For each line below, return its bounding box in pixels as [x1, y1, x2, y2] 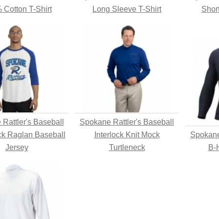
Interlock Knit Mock [94, 131, 160, 139]
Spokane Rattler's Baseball [80, 118, 174, 126]
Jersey [5, 143, 28, 152]
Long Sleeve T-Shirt [92, 5, 161, 13]
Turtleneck [109, 143, 145, 152]
